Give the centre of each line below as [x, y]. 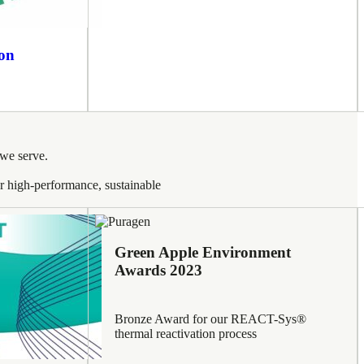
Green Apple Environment [203, 253]
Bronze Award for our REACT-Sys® [210, 319]
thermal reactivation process [186, 334]
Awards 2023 [158, 271]
